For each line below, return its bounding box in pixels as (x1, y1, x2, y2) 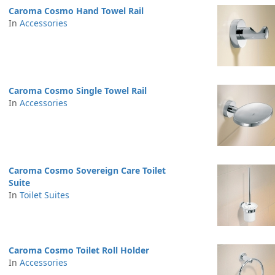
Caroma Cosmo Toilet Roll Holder (9, 244, 149, 256)
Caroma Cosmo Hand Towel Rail (9, 5, 144, 17)
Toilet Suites (20, 189, 69, 201)
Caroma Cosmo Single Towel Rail (9, 85, 147, 96)
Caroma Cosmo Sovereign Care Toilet (9, 165, 166, 176)
